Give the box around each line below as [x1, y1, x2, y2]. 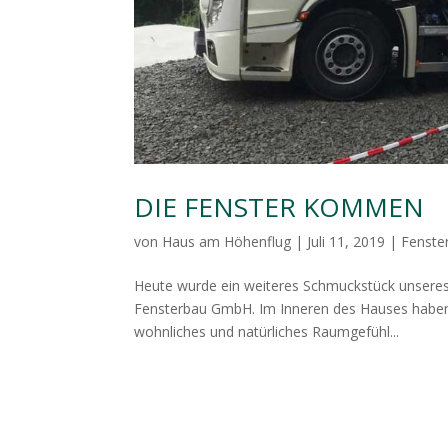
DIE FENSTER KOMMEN [134, 188, 425, 225]
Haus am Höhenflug [162, 231, 292, 251]
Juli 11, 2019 [307, 231, 386, 251]
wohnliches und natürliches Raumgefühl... [134, 321, 400, 341]
